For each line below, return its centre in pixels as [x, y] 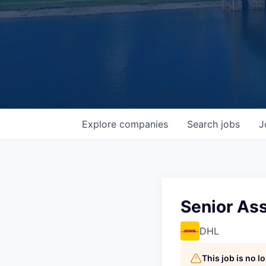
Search [204, 124]
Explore [101, 124]
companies [144, 124]
